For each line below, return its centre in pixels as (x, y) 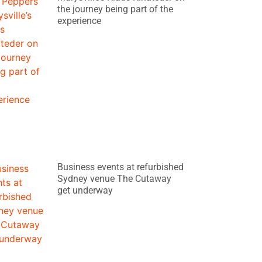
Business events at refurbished (121, 167)
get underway (85, 190)
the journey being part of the (116, 9)
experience (80, 21)
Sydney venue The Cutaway (115, 178)
